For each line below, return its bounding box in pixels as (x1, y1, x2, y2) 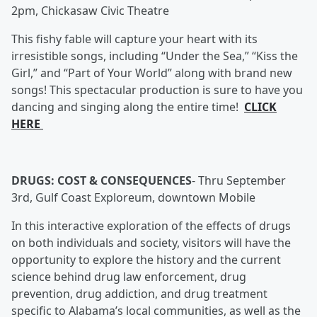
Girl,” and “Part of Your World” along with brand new (11, 65, 292, 81)
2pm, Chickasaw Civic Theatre (11, 3, 169, 18)
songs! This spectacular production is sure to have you (11, 82, 303, 98)
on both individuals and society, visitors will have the (11, 235, 291, 250)
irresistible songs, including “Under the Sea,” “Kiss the (11, 48, 298, 64)
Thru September (198, 173, 286, 188)
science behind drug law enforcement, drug (11, 269, 246, 284)
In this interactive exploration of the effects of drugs (11, 218, 291, 234)
